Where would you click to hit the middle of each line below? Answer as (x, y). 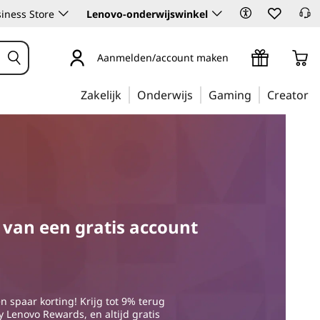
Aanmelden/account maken (162, 57)
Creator (288, 95)
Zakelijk (101, 95)
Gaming (230, 95)
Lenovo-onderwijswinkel (147, 14)
